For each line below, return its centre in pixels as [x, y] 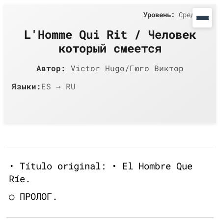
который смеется [110, 48]
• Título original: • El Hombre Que [101, 166]
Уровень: [159, 14]
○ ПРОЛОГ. [33, 196]
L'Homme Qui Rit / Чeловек [110, 35]
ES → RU [58, 86]
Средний [191, 14]
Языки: [27, 86]
